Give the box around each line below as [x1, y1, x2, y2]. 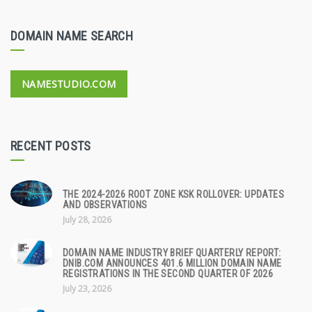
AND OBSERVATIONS [63, 199, 148, 211]
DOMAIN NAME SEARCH [10, 29, 134, 44]
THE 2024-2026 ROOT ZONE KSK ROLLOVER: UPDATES [63, 189, 284, 201]
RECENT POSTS [10, 139, 91, 154]
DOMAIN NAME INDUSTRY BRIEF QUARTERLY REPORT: [63, 247, 281, 259]
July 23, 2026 [63, 283, 111, 295]
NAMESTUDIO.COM [22, 77, 116, 91]
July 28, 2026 [63, 214, 111, 226]
